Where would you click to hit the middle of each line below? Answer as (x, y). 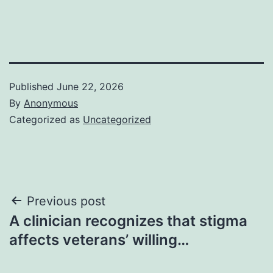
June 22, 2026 (90, 86)
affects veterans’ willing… (99, 239)
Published (33, 86)
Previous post (66, 201)
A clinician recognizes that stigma (128, 221)
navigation (62, 232)
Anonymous (51, 103)
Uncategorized (117, 119)
